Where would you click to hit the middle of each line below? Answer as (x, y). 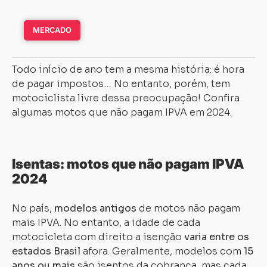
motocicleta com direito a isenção (98, 237)
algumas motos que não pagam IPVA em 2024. (122, 112)
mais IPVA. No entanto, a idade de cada (106, 223)
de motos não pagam (188, 208)
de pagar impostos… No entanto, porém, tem (121, 84)
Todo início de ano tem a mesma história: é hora (128, 69)
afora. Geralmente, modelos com (163, 251)
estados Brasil (47, 251)
